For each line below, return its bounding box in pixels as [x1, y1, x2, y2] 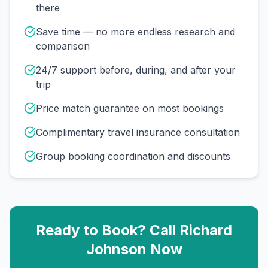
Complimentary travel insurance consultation [36, 126, 240, 138]
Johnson [86, 240, 147, 258]
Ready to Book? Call [36, 221, 179, 239]
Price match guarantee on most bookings [36, 102, 224, 114]
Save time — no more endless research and [36, 26, 235, 38]
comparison [36, 40, 90, 52]
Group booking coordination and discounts [36, 150, 230, 162]
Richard [179, 221, 232, 239]
